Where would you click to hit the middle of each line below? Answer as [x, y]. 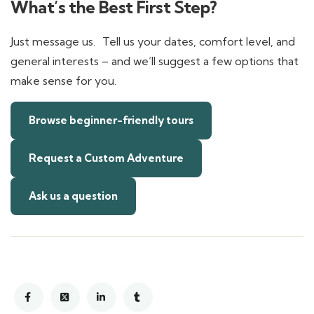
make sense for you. [63, 81]
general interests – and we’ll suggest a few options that [155, 61]
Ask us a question [73, 196]
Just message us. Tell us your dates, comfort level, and [153, 41]
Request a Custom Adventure [106, 158]
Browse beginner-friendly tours [111, 120]
